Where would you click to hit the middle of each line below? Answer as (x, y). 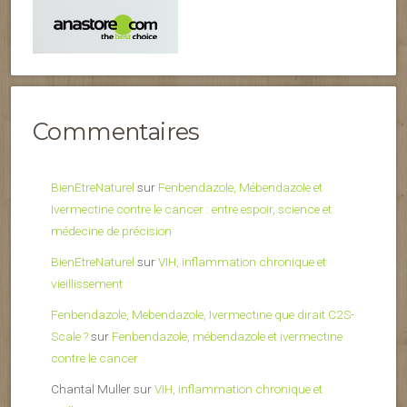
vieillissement (87, 283)
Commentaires (116, 131)
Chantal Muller (91, 388)
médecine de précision (111, 230)
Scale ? (69, 336)
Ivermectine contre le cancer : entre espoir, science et (191, 208)
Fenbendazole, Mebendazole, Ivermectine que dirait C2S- (203, 314)
